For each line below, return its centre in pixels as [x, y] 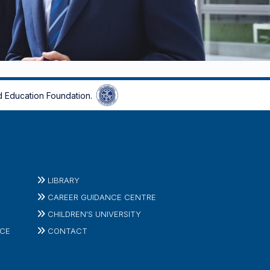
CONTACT [67, 231]
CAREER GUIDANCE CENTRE [102, 197]
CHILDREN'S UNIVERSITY [94, 214]
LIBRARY [64, 180]
